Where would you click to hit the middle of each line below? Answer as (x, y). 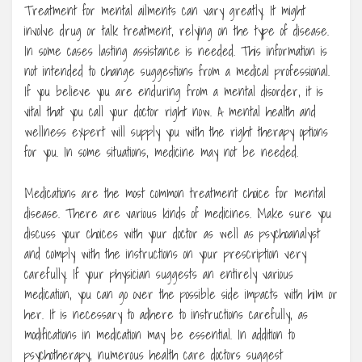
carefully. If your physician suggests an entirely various (159, 274)
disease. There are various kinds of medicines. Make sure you (178, 214)
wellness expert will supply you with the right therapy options (176, 132)
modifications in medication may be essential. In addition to (160, 335)
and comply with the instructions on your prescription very (165, 254)
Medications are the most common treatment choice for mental (175, 194)
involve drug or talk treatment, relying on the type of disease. (177, 31)
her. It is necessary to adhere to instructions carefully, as (166, 315)
